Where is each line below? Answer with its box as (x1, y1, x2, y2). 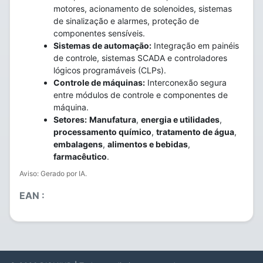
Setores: (53, 114, 87, 124)
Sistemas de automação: (53, 41, 151, 50)
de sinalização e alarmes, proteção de (53, 16, 199, 26)
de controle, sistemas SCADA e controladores (53, 53, 227, 63)
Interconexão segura (145, 77, 227, 87)
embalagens (53, 139, 103, 149)
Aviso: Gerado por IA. (19, 169, 87, 178)
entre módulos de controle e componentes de (53, 90, 228, 100)
